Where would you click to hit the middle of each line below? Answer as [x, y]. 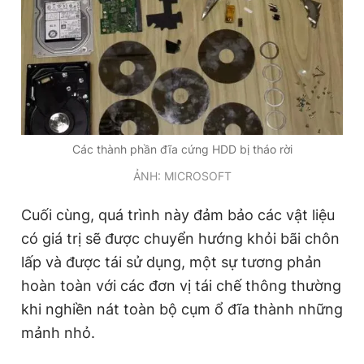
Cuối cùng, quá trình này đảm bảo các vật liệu [178, 214]
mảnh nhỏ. [58, 332]
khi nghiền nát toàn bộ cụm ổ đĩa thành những [182, 309]
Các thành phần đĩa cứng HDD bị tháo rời [182, 149]
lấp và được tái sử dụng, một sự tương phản [171, 262]
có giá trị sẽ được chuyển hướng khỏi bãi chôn [180, 238]
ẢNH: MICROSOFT [182, 175]
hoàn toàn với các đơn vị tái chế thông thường [181, 285]
